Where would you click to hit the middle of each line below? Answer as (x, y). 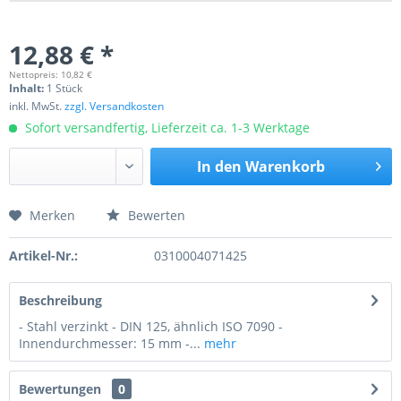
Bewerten (155, 215)
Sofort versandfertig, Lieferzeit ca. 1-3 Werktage (166, 128)
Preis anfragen (79, 226)
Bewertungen (60, 389)
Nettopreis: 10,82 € (51, 74)
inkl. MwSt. (37, 106)
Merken (52, 215)
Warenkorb (285, 166)
